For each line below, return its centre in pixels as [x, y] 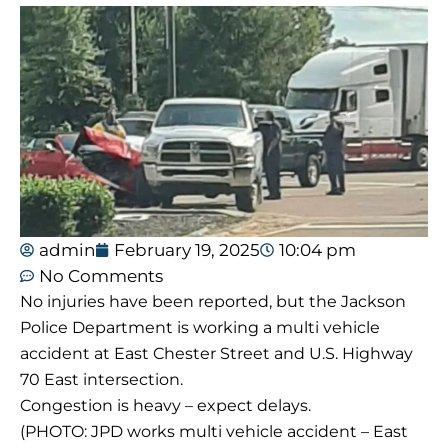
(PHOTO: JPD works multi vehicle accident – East [214, 432]
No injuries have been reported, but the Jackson [213, 302]
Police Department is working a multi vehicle [200, 328]
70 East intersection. [101, 380]
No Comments [101, 276]
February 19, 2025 [187, 250]
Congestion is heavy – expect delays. [165, 406]
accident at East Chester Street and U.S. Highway [216, 354]
